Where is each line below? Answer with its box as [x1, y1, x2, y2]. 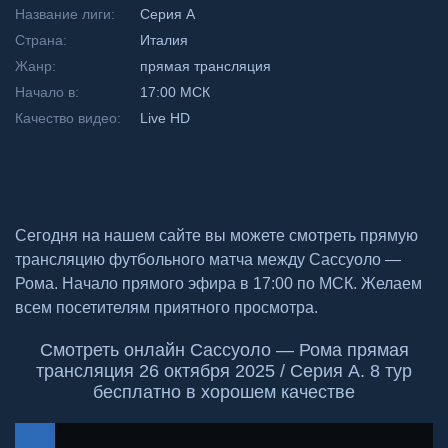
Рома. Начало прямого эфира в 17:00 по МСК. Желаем [15, 275, 422, 292]
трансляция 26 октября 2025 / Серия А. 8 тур [36, 361, 412, 381]
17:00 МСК [140, 84, 210, 100]
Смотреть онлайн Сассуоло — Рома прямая [39, 340, 409, 360]
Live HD [140, 110, 190, 126]
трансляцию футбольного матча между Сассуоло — [15, 251, 401, 268]
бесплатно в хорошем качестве [93, 382, 355, 402]
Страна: [15, 32, 67, 48]
